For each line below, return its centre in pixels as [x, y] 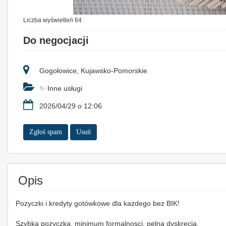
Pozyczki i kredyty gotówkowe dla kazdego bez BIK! [98, 203]
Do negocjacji [56, 40]
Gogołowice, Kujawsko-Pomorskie [92, 70]
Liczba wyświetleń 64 [52, 20]
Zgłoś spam [46, 132]
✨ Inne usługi [60, 88]
